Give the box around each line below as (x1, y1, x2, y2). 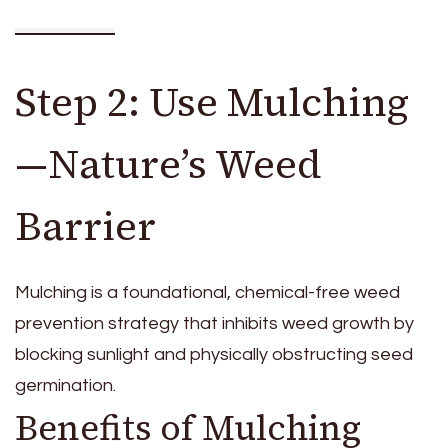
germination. (15, 375, 116, 395)
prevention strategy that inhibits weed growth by (15, 313, 414, 333)
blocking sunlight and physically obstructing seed (15, 344, 413, 364)
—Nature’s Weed (15, 136, 322, 191)
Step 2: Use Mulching (15, 74, 409, 129)
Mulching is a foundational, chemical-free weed (15, 282, 400, 302)
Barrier (15, 198, 156, 253)
